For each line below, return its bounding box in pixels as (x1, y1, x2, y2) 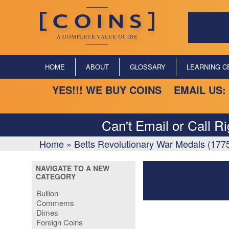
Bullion (36, 188, 59, 198)
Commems (36, 197, 75, 208)
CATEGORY (36, 171, 76, 181)
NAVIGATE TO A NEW (36, 163, 109, 173)
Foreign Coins (36, 217, 83, 227)
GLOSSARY (130, 62, 166, 72)
